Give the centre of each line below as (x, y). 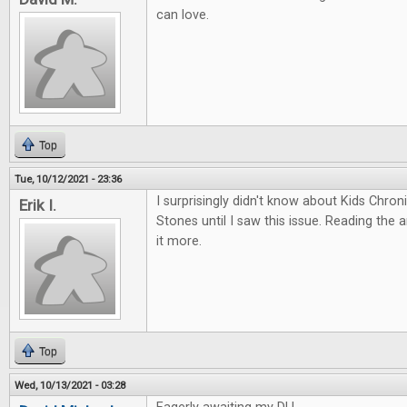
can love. (183, 15)
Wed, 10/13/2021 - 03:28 (70, 385)
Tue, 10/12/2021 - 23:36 (68, 179)
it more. (179, 241)
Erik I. (38, 205)
